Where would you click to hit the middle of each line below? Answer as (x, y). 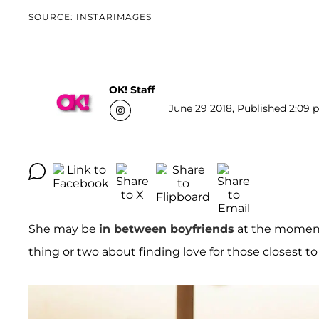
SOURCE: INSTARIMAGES (90, 17)
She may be (64, 229)
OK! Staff (132, 89)
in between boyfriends (167, 229)
